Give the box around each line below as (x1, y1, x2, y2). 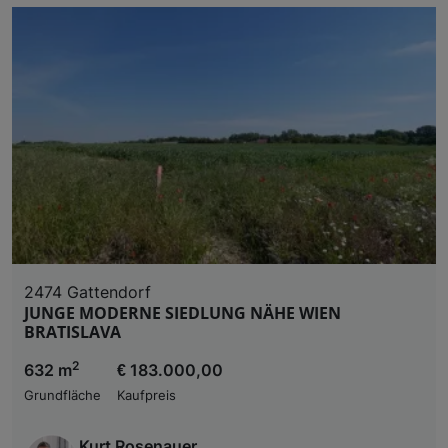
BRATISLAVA (24, 320, 121, 343)
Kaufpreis (117, 387, 176, 403)
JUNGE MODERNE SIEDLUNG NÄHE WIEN (24, 301, 341, 324)
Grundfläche (24, 387, 101, 403)
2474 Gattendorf (24, 281, 151, 302)
